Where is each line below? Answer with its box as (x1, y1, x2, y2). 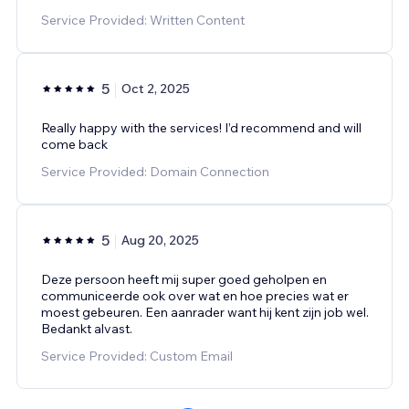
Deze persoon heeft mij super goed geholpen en (41, 270, 327, 288)
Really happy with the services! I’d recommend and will (41, 119, 362, 136)
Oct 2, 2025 (121, 79, 190, 97)
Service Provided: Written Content (41, 11, 245, 28)
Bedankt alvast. (41, 320, 132, 337)
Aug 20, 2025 (121, 231, 199, 248)
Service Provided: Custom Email (41, 347, 233, 364)
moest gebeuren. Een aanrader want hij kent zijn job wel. (41, 303, 369, 320)
